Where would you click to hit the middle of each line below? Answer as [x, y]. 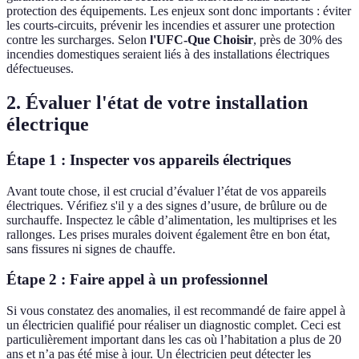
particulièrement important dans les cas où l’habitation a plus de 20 [174, 340]
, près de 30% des [298, 40]
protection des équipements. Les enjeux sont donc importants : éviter [179, 11]
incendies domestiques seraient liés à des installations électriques [168, 54]
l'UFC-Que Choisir [202, 40]
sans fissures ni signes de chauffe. [91, 248]
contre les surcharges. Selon [78, 40]
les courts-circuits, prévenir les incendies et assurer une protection [171, 26]
